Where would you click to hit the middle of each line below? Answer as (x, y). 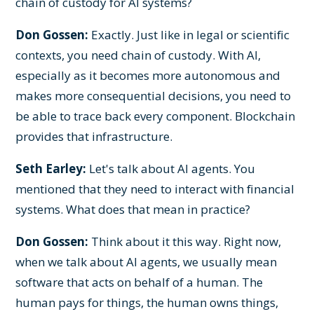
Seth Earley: (51, 168)
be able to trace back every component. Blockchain (156, 116)
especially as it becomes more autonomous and (148, 75)
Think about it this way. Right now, (185, 241)
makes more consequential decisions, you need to (153, 95)
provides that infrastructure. (94, 136)
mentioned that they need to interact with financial (155, 189)
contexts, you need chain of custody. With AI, (138, 55)
